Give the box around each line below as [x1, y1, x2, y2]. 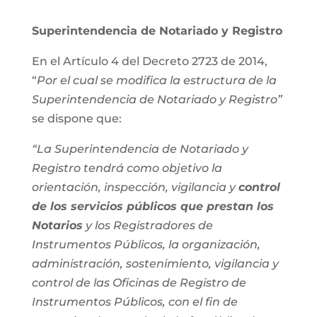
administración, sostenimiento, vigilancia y [31, 257, 279, 270]
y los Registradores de [82, 219, 213, 232]
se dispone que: [31, 112, 122, 125]
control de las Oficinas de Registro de [31, 276, 246, 289]
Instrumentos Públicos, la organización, [31, 238, 260, 251]
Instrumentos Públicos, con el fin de [31, 295, 238, 309]
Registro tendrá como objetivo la [31, 161, 222, 175]
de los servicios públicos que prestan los [31, 200, 274, 213]
